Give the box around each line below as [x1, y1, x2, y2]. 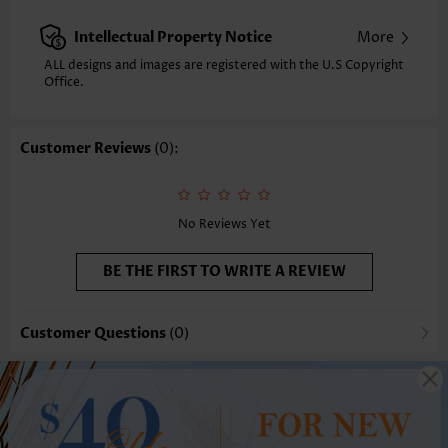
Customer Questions [20, 323, 169, 343]
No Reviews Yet [177, 215, 271, 233]
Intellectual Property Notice [74, 27, 272, 47]
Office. [44, 73, 84, 91]
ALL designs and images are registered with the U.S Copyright [44, 56, 404, 74]
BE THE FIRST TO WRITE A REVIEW [102, 261, 346, 281]
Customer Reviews [20, 138, 154, 158]
